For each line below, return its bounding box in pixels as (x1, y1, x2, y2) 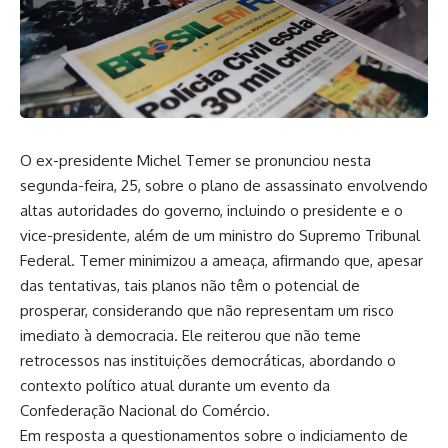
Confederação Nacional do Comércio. (20, 401, 270, 421)
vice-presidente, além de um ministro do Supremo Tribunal (20, 226, 420, 246)
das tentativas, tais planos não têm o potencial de (20, 276, 360, 296)
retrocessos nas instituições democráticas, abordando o (20, 351, 396, 371)
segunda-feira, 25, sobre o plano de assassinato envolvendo (20, 176, 428, 196)
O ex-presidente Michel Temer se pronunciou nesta (20, 151, 371, 171)
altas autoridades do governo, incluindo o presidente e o (20, 201, 403, 221)
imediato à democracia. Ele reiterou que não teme (20, 326, 361, 346)
